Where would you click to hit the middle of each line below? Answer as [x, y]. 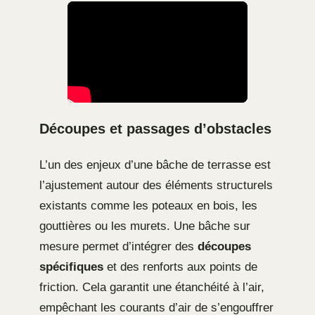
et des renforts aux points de [180, 267]
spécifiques [71, 267]
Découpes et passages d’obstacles [155, 129]
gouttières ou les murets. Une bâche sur [145, 226]
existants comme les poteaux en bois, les [148, 206]
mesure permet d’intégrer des [118, 247]
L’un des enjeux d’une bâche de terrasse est [155, 165]
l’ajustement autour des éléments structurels [156, 186]
